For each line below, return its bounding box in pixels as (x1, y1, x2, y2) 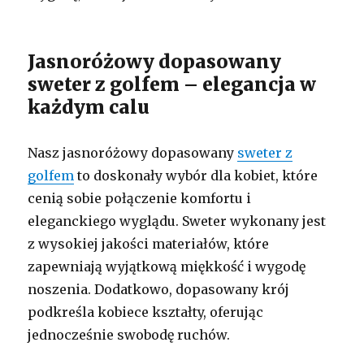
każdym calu (28, 94, 150, 119)
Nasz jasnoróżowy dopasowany (28, 144, 238, 161)
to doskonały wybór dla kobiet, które (74, 167, 318, 184)
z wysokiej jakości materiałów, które (28, 235, 270, 252)
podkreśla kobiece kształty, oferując (28, 303, 264, 320)
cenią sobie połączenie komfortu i (28, 189, 252, 206)
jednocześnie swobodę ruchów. (28, 326, 231, 343)
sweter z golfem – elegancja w (28, 71, 317, 96)
